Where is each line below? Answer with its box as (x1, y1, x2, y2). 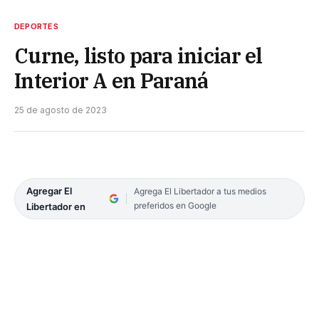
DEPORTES (14, 21, 58, 32)
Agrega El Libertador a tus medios (133, 186, 266, 197)
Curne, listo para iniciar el (14, 42, 263, 70)
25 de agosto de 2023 (14, 105, 107, 116)
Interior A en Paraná (14, 67, 209, 95)
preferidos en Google (133, 200, 216, 211)
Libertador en (26, 201, 85, 213)
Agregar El (26, 185, 72, 197)
